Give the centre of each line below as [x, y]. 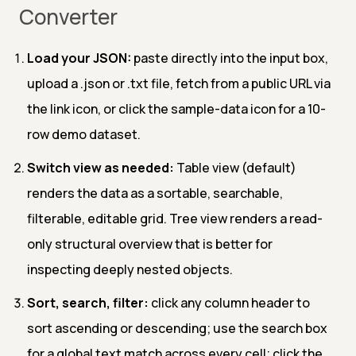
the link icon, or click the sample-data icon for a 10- [176, 108]
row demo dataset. [84, 134]
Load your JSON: [79, 58]
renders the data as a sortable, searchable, [155, 193]
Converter [68, 16]
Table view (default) [235, 167]
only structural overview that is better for [150, 244]
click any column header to [229, 302]
